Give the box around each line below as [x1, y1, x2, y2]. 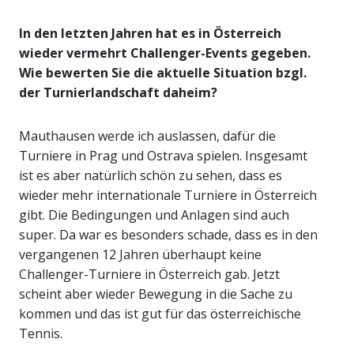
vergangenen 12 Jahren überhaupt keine [19, 246, 262, 264]
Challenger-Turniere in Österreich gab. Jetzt [19, 265, 280, 284]
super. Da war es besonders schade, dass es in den [19, 226, 318, 244]
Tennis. [19, 325, 62, 343]
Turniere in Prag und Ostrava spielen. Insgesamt [19, 147, 307, 165]
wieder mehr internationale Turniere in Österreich [19, 186, 317, 205]
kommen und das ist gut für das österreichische [19, 305, 301, 323]
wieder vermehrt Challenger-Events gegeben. [19, 44, 311, 62]
